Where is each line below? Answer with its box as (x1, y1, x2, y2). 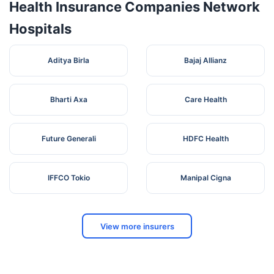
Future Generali (41, 134, 96, 144)
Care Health (184, 95, 227, 105)
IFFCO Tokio (47, 173, 90, 183)
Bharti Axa (50, 95, 87, 105)
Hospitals (9, 21, 72, 37)
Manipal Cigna (180, 173, 231, 183)
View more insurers (100, 221, 174, 231)
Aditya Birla (48, 56, 89, 65)
